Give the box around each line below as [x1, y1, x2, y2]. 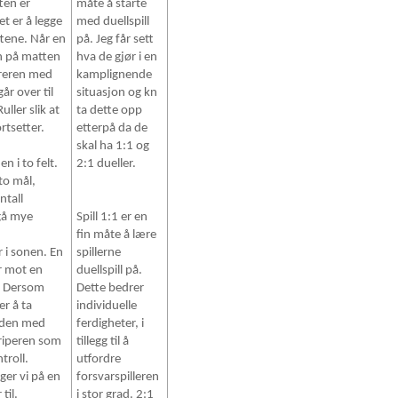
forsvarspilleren [76, 370, 160, 385]
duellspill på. [76, 264, 143, 278]
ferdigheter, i [76, 317, 145, 331]
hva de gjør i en [76, 51, 158, 65]
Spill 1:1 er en [76, 211, 148, 225]
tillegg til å [76, 335, 130, 349]
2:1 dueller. [76, 157, 137, 171]
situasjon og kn [76, 86, 158, 100]
